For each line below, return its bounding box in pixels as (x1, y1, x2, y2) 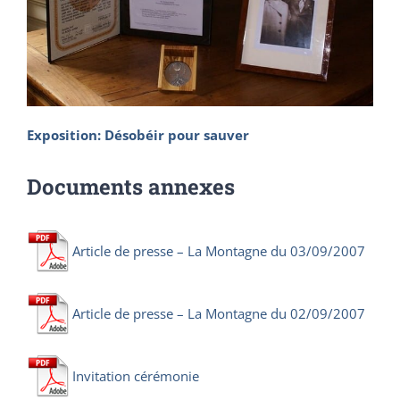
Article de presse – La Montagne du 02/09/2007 (72, 304, 365, 322)
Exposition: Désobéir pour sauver (27, 125, 249, 144)
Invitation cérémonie (72, 366, 199, 385)
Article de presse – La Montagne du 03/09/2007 (72, 241, 365, 260)
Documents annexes (27, 171, 235, 201)
